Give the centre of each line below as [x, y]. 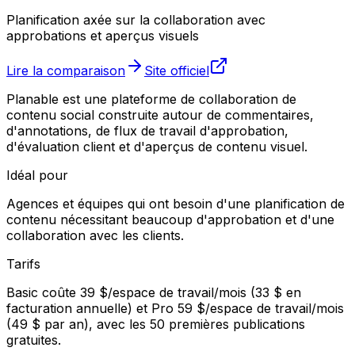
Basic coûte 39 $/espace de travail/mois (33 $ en [154, 293]
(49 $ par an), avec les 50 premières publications [156, 324]
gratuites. [34, 340]
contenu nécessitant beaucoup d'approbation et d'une [170, 220]
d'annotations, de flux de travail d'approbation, [147, 131]
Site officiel [177, 71]
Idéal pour [37, 176]
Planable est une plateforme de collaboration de [151, 99]
